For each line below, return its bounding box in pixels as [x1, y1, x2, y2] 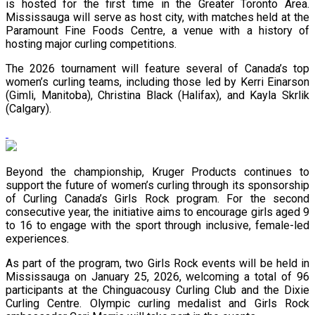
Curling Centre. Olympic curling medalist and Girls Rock [6, 296, 309, 310]
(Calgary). [6, 101, 51, 115]
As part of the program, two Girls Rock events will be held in [6, 256, 309, 270]
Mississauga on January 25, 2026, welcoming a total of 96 [6, 269, 309, 283]
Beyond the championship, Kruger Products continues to [6, 165, 309, 179]
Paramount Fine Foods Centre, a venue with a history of [6, 23, 309, 37]
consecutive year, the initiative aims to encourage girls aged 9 [6, 205, 309, 219]
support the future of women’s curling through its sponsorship [6, 178, 309, 192]
